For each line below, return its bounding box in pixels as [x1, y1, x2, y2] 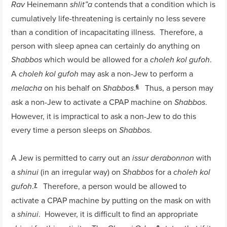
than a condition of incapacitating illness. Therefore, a [11, 26, 203, 37]
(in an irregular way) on [39, 166, 123, 178]
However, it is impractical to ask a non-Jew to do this [11, 110, 197, 122]
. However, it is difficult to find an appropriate [39, 208, 199, 220]
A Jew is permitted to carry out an [11, 152, 133, 164]
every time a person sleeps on [11, 124, 120, 135]
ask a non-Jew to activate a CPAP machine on [11, 96, 175, 107]
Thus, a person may [141, 82, 214, 93]
